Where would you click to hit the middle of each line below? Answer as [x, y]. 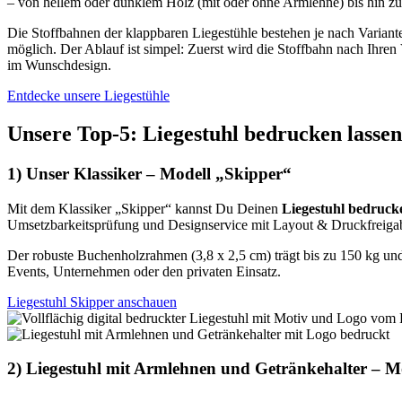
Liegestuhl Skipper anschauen [92, 301]
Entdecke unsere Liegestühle [88, 96]
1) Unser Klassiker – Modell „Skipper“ [149, 173]
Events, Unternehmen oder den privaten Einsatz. [144, 271]
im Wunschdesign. [59, 66]
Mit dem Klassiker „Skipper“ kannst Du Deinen [144, 208]
